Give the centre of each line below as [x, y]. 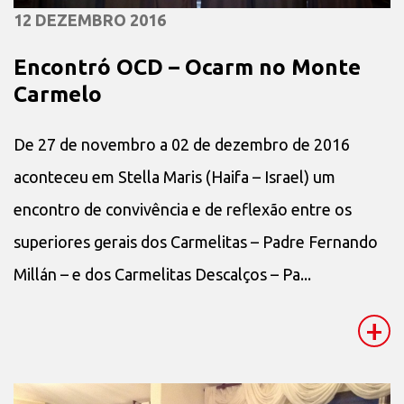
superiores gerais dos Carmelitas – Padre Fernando [196, 242]
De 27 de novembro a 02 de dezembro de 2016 [182, 145]
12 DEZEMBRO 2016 [90, 20]
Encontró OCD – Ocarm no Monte [187, 68]
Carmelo [58, 95]
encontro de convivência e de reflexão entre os [183, 210]
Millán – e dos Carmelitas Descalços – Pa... [162, 275]
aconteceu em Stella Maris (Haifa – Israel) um [174, 177]
